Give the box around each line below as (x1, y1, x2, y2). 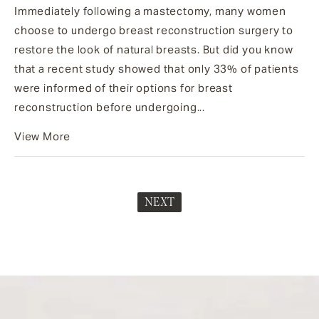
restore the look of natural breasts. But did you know (14, 42, 293, 56)
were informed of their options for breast (14, 80, 233, 95)
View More (14, 129, 71, 143)
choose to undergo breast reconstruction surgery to (14, 23, 293, 37)
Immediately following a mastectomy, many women (14, 4, 286, 18)
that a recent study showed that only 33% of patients (14, 61, 299, 75)
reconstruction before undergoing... (14, 100, 206, 114)
